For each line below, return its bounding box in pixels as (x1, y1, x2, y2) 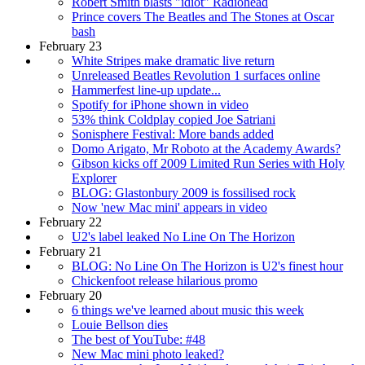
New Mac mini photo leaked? (72, 347, 224, 362)
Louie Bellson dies (72, 318, 168, 332)
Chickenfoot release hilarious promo (72, 274, 257, 288)
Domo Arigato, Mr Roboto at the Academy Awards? (72, 142, 341, 156)
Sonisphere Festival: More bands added (72, 127, 274, 142)
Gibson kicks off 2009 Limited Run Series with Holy (72, 156, 345, 171)
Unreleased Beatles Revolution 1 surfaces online (72, 68, 320, 83)
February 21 (39, 244, 102, 259)
